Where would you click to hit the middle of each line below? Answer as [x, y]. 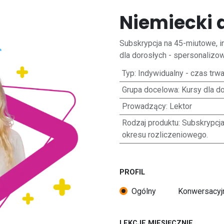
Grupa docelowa [150, 90]
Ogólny [144, 191]
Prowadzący [144, 106]
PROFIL [132, 172]
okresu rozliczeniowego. [165, 135]
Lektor [180, 106]
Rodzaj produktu [150, 123]
